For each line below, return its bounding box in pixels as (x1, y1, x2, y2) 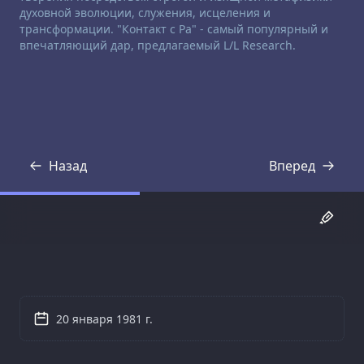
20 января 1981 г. (56, 311, 153, 327)
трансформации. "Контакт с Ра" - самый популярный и (19, 21, 328, 37)
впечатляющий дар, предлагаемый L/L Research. (19, 37, 296, 54)
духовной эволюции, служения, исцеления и (19, 5, 271, 21)
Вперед (269, 156, 315, 175)
